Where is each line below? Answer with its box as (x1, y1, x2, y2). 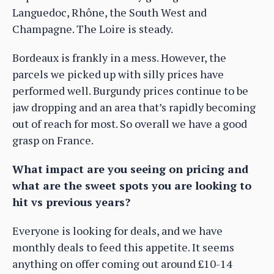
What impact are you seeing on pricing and (12, 161, 248, 177)
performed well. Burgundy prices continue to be (12, 83, 248, 98)
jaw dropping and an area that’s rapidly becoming (12, 100, 256, 115)
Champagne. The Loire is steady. (12, 21, 173, 37)
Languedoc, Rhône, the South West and (12, 5, 207, 20)
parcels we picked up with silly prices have (12, 67, 224, 82)
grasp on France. (12, 133, 94, 148)
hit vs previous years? (12, 194, 130, 210)
